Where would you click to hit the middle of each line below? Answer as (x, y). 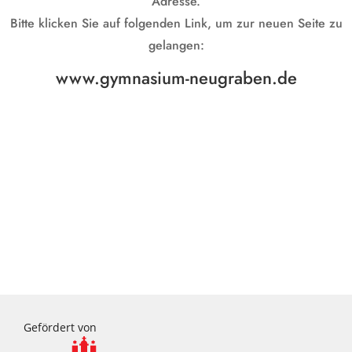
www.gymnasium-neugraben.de (176, 77)
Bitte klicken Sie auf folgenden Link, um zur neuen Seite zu (176, 23)
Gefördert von (60, 328)
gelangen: (176, 45)
